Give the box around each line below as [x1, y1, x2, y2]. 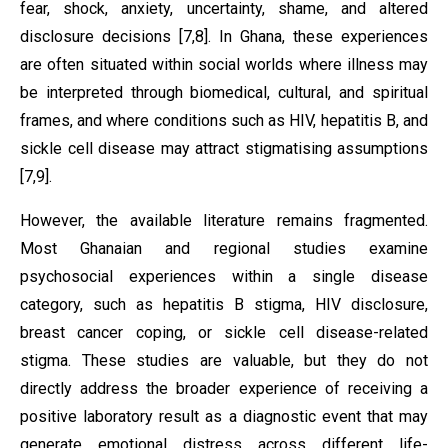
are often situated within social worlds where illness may [20, 55, 428, 74]
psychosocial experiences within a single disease [20, 267, 428, 286]
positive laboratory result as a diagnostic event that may [20, 407, 428, 426]
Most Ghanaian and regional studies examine [20, 239, 428, 258]
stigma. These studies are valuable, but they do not [20, 351, 428, 370]
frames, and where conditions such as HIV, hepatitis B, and [20, 111, 428, 130]
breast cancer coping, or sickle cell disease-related [20, 323, 428, 342]
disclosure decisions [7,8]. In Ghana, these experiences [20, 27, 428, 46]
